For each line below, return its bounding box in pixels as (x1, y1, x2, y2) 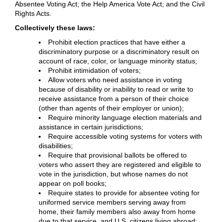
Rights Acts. (15, 9, 52, 18)
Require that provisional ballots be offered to (48, 151, 187, 160)
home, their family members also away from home (39, 208, 196, 216)
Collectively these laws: (15, 24, 95, 32)
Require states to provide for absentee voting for (48, 189, 200, 197)
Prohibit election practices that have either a (48, 38, 185, 47)
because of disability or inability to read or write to (39, 85, 193, 94)
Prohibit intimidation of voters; (48, 66, 141, 75)
